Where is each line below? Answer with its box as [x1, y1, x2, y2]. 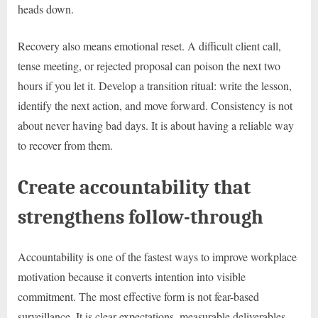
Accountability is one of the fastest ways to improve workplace [18, 249, 297, 265]
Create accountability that [18, 175, 251, 199]
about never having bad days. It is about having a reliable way [18, 118, 294, 133]
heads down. [18, 1, 74, 17]
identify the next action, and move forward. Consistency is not [18, 98, 292, 114]
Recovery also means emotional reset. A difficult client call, [18, 38, 281, 54]
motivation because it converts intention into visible [18, 269, 246, 285]
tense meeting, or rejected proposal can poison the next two [18, 58, 280, 74]
